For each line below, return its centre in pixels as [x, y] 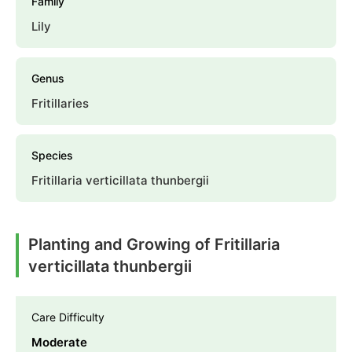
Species [52, 155]
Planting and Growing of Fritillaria [154, 244]
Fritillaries [60, 103]
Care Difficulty [68, 317]
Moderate [59, 342]
